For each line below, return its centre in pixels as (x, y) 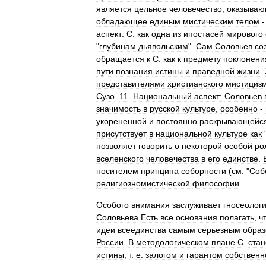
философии (216, 183)
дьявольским (163, 46)
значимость (118, 109)
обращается (120, 59)
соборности (204, 171)
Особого (113, 205)
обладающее (122, 21)
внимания (151, 205)
